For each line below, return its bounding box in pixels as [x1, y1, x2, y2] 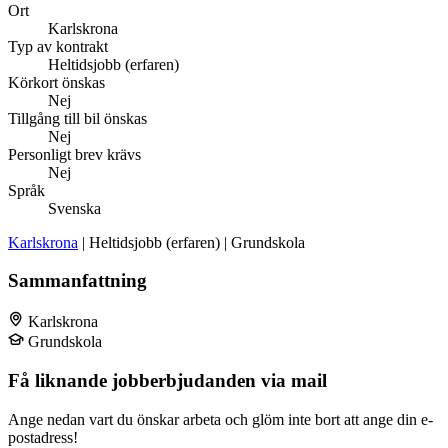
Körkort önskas [8, 73, 105, 91]
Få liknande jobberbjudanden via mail [8, 369, 327, 391]
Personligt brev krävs [8, 145, 141, 163]
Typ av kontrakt [8, 37, 108, 55]
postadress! [8, 428, 78, 446]
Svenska [48, 199, 101, 217]
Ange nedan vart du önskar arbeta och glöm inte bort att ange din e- [8, 410, 433, 428]
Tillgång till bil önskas [8, 109, 147, 127]
